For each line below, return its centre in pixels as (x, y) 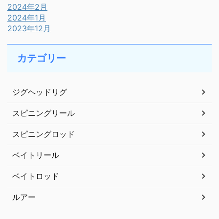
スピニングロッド (44, 134)
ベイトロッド (36, 176)
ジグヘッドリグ (40, 92)
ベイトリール (36, 155)
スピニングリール (44, 113)
